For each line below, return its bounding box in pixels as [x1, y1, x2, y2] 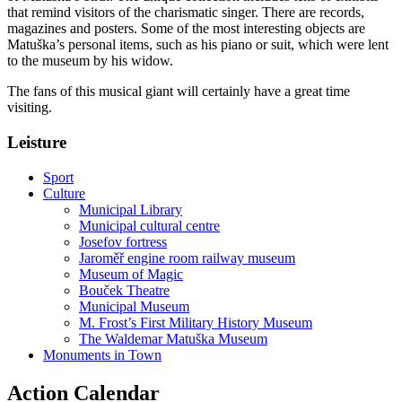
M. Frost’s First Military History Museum [79, 314, 312, 330]
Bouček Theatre [79, 282, 170, 298]
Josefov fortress [79, 233, 167, 249]
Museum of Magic [79, 266, 183, 282]
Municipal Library [79, 201, 182, 217]
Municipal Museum [79, 298, 189, 314]
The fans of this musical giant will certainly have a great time [7, 83, 350, 100]
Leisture [7, 132, 66, 152]
